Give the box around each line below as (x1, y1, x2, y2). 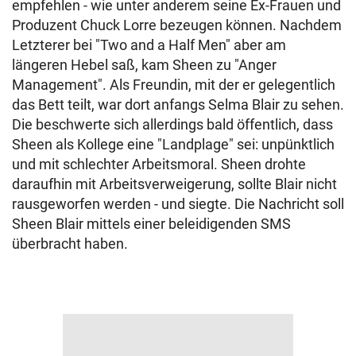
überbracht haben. (12, 235, 128, 252)
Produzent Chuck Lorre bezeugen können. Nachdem (12, 17, 342, 33)
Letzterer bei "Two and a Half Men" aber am (12, 37, 286, 53)
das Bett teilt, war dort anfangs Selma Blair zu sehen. (12, 96, 344, 113)
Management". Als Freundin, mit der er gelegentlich (12, 76, 335, 93)
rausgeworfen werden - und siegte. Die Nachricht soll (12, 195, 344, 212)
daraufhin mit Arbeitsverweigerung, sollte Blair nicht (12, 176, 337, 192)
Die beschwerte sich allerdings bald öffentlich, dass (12, 116, 333, 133)
